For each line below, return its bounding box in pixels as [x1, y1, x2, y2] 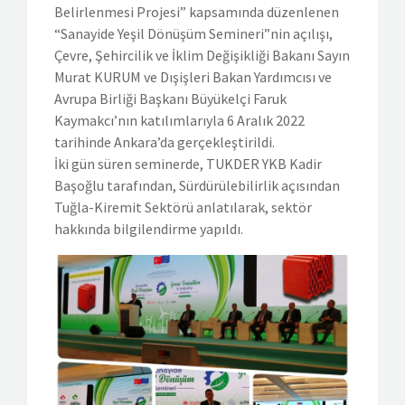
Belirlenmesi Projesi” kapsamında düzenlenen [54, 2, 339, 21]
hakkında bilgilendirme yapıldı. [54, 219, 243, 238]
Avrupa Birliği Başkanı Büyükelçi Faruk [54, 89, 287, 108]
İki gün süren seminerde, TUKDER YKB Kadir [54, 154, 322, 173]
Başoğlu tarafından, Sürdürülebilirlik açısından [54, 175, 340, 194]
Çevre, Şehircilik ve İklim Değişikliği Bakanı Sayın [54, 45, 350, 64]
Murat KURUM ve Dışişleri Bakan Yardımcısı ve [54, 67, 332, 86]
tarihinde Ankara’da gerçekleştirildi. [54, 132, 275, 151]
